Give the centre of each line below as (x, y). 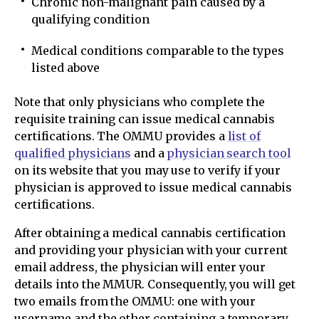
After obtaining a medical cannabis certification (150, 232)
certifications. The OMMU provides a (121, 136)
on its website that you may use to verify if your (148, 170)
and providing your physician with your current (151, 250)
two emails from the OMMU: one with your (135, 301)
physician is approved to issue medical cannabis (153, 187)
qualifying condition (90, 19)
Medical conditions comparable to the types (158, 50)
